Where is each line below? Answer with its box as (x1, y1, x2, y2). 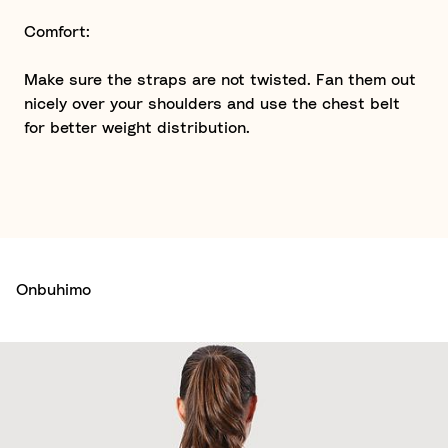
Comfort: (24, 24, 90, 40)
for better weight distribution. (24, 120, 250, 136)
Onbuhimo (16, 282, 91, 298)
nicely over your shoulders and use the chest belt (24, 96, 400, 112)
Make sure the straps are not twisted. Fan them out (24, 72, 416, 88)
